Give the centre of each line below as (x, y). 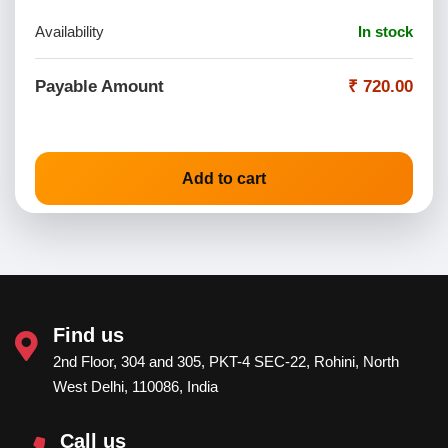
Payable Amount (99, 86)
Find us (88, 334)
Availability (69, 31)
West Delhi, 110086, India (135, 386)
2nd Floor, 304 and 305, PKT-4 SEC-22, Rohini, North (226, 361)
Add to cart (224, 178)
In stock (385, 31)
